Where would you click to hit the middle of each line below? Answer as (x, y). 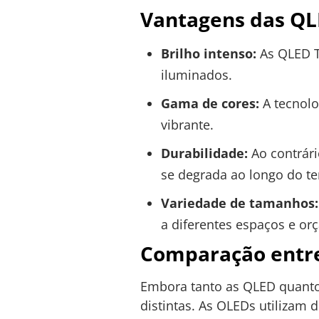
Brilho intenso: (208, 54)
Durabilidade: (204, 153)
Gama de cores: (210, 104)
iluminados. (196, 75)
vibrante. (187, 125)
